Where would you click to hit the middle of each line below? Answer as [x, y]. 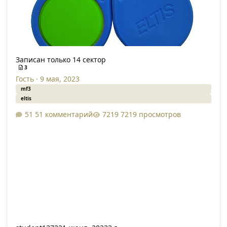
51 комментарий [64, 114]
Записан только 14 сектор [61, 60]
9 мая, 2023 [60, 79]
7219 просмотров [150, 114]
